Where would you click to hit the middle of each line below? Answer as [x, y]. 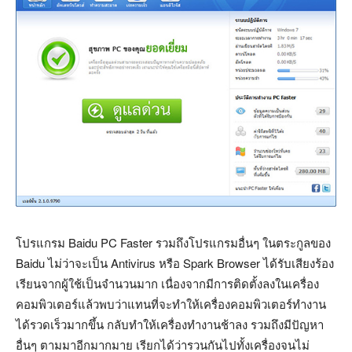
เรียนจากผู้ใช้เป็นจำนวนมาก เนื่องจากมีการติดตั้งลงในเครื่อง [167, 284]
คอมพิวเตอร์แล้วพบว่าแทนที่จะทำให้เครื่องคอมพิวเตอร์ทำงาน [171, 304]
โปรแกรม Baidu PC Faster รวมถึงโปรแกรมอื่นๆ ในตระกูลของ [173, 243]
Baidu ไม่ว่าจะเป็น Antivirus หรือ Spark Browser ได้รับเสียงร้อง [175, 263]
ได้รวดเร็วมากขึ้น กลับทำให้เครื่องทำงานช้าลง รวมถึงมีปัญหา [170, 324]
